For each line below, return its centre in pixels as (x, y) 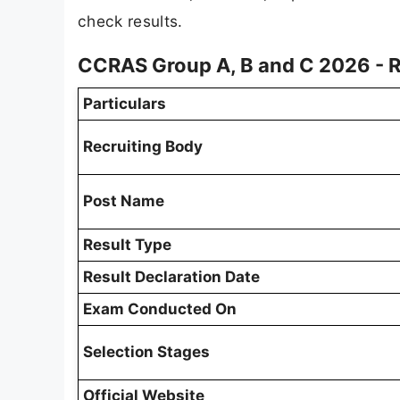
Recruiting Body (143, 147)
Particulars (125, 104)
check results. (130, 21)
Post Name (124, 201)
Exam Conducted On (160, 309)
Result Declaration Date (171, 277)
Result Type (127, 245)
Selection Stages (146, 352)
